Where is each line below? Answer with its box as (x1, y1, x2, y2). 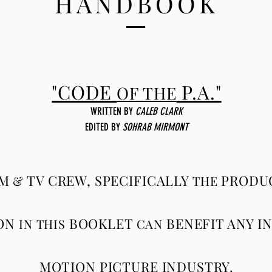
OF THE (117, 82, 177, 104)
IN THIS (18, 216, 66, 232)
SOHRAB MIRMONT (122, 121, 188, 133)
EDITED (84, 121, 109, 133)
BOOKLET (65, 214, 137, 233)
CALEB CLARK (135, 105, 183, 117)
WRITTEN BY (90, 105, 135, 117)
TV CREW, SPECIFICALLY (24, 171, 192, 189)
